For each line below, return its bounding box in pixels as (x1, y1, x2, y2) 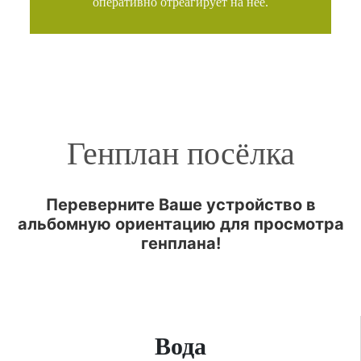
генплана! (140, 233, 221, 253)
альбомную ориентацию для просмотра (17, 214, 344, 234)
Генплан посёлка (66, 135, 295, 172)
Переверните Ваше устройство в (45, 194, 316, 214)
